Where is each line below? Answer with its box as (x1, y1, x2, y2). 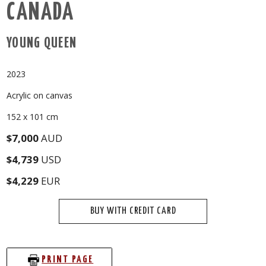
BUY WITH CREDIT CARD (90, 206, 176, 216)
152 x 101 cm (7, 111, 59, 122)
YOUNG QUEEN (7, 36, 77, 50)
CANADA (7, 1, 74, 24)
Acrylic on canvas (7, 90, 73, 101)
